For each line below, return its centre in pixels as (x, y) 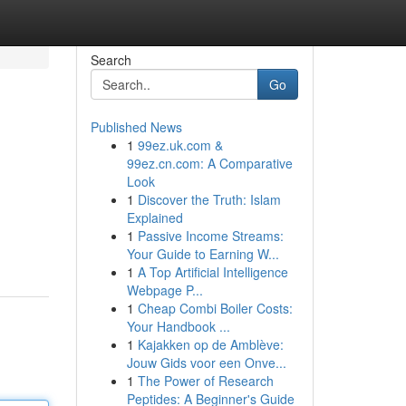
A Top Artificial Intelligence (213, 272)
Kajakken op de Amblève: (210, 344)
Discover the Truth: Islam (209, 199)
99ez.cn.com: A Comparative (209, 163)
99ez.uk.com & (180, 145)
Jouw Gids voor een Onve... (206, 362)
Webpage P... (164, 290)
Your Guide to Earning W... (203, 254)
